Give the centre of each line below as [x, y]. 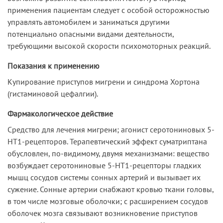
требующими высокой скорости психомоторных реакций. [109, 46]
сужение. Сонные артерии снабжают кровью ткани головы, [111, 189]
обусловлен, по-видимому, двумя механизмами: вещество [109, 153]
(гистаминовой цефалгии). [53, 93]
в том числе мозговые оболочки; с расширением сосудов [108, 201]
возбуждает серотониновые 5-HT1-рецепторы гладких [104, 165]
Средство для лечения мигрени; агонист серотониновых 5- [111, 129]
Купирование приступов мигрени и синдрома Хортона [104, 81]
